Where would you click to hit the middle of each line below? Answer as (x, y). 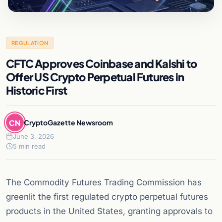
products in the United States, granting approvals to (109, 211)
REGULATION (30, 43)
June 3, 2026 (33, 137)
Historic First (37, 90)
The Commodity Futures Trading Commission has (104, 183)
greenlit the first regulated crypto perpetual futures (107, 197)
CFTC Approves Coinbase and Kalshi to (102, 64)
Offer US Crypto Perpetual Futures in (95, 77)
